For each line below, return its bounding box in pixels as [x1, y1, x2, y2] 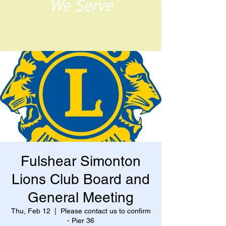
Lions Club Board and [12, 171, 150, 187]
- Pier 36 [67, 216, 94, 224]
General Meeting [28, 189, 134, 205]
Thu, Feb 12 [11, 207, 50, 215]
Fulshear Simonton [21, 153, 141, 169]
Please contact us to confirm [60, 207, 151, 215]
